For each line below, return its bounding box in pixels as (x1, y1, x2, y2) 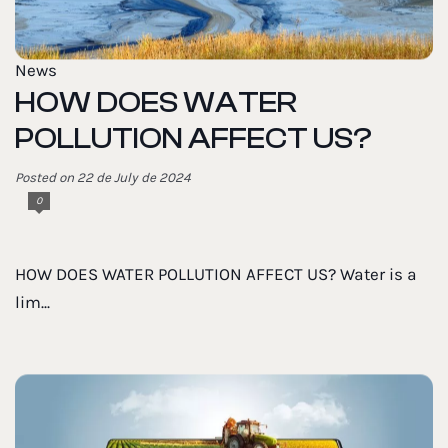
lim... (15, 292, 50, 312)
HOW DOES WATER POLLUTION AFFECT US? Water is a (15, 264, 417, 284)
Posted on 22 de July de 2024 (15, 169, 191, 185)
